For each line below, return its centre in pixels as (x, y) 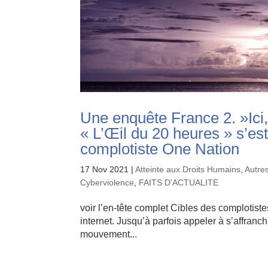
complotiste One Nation (160, 149)
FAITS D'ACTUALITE (179, 182)
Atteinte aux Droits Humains (188, 169)
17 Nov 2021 (105, 169)
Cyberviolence (107, 182)
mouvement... (109, 234)
